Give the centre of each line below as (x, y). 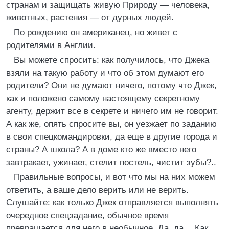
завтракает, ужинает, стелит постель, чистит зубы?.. (111, 162)
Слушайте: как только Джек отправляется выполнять (112, 203)
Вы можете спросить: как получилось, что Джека (111, 60)
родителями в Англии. (51, 45)
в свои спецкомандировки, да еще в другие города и (112, 137)
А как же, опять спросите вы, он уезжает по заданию (111, 124)
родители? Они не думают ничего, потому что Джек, (111, 86)
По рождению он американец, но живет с (96, 32)
